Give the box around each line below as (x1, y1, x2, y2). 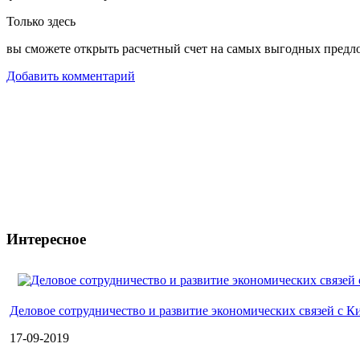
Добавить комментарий (6, 68, 135, 83)
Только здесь (6, 14, 76, 28)
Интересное (6, 230, 86, 247)
